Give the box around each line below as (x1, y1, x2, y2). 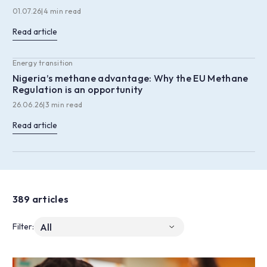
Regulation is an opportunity (12, 83, 143, 96)
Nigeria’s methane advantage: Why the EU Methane (12, 72, 249, 85)
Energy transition (12, 58, 73, 68)
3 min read (45, 100, 83, 110)
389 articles (12, 193, 69, 206)
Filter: (12, 221, 34, 232)
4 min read (43, 7, 82, 16)
